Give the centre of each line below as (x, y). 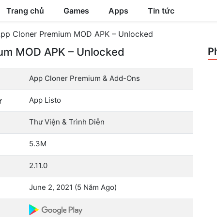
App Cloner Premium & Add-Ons (85, 78)
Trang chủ (25, 11)
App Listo (45, 100)
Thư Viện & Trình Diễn (67, 122)
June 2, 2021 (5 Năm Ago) (73, 187)
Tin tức (161, 11)
